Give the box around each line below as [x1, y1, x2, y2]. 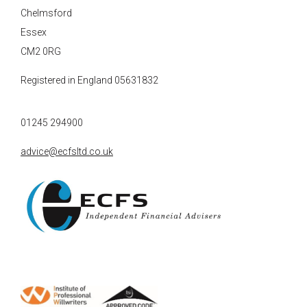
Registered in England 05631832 [21, 75, 158, 86]
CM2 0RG [21, 46, 61, 57]
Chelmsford [21, 8, 72, 19]
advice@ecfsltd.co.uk [21, 146, 113, 157]
